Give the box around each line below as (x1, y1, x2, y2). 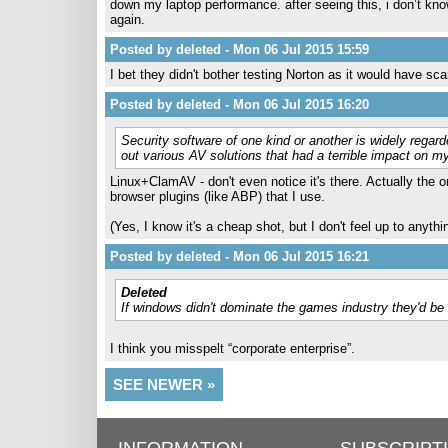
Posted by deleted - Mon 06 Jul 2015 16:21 (110, 249, 369, 264)
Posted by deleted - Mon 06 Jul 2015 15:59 (110, 42, 369, 57)
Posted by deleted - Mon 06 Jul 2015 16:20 (110, 97, 369, 112)
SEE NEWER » (113, 376, 215, 393)
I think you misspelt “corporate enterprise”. (110, 341, 355, 356)
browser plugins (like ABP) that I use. (110, 189, 325, 204)
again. (110, 12, 145, 27)
